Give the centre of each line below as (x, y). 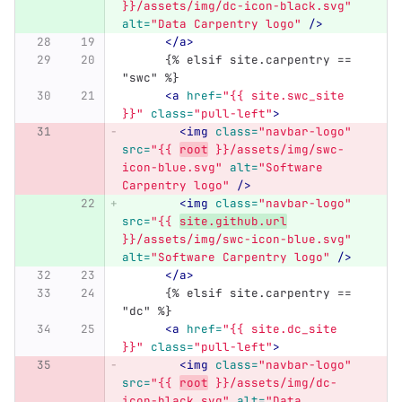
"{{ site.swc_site (287, 96)
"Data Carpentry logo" (226, 24)
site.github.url (233, 222)
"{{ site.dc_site (283, 329)
